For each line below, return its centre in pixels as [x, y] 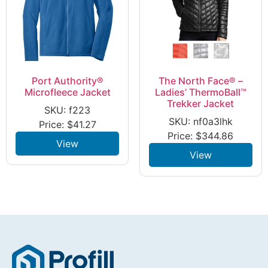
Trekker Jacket [201, 103]
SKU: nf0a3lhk [200, 121]
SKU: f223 [68, 110]
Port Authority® [67, 80]
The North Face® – [200, 80]
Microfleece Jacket [67, 92]
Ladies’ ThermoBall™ [200, 92]
